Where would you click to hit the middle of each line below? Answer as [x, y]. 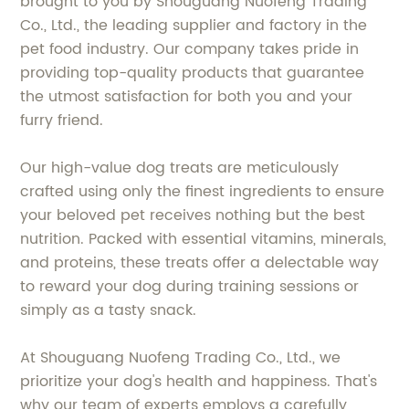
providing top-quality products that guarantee [193, 73]
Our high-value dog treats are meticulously [180, 168]
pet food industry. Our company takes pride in [190, 49]
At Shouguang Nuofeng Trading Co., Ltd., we [181, 357]
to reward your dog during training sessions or [190, 286]
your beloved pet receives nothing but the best [193, 215]
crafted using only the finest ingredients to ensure [203, 191]
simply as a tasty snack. [109, 310]
